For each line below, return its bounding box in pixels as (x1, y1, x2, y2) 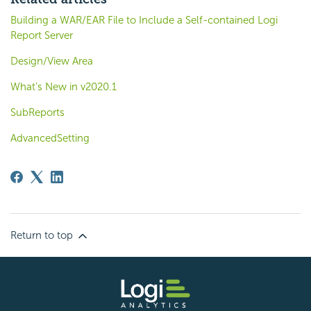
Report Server (10, 28, 73, 42)
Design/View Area (10, 54, 93, 67)
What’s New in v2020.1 (10, 80, 117, 93)
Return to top (10, 228, 76, 242)
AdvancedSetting (10, 131, 90, 144)
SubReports (10, 106, 65, 119)
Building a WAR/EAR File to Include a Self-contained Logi (10, 13, 278, 26)
